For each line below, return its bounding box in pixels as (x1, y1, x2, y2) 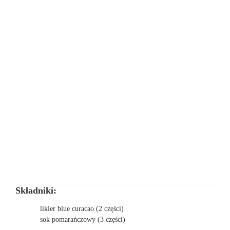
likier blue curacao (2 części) (40, 205, 124, 213)
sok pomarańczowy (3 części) (40, 216, 125, 224)
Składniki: (15, 185, 56, 196)
